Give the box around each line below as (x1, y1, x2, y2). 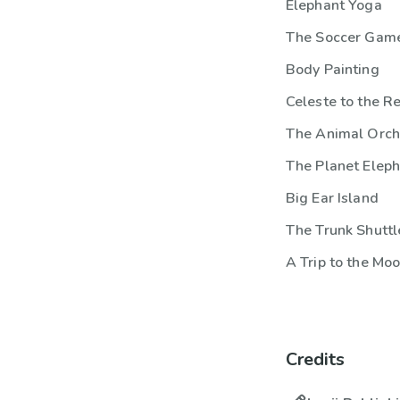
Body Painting (285, 60, 379, 79)
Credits (285, 347, 345, 371)
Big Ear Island (285, 188, 379, 208)
